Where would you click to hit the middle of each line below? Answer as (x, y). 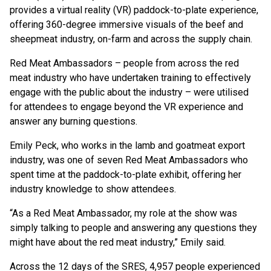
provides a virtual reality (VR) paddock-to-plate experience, (134, 10)
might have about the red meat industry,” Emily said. (118, 243)
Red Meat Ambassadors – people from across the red (124, 64)
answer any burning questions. (73, 122)
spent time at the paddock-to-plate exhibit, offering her (126, 175)
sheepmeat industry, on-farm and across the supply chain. (131, 39)
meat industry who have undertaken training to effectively (130, 78)
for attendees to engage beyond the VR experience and (126, 107)
